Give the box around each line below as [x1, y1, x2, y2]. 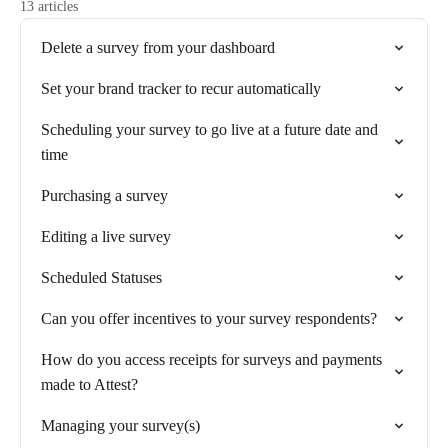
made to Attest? [41, 376, 138, 393]
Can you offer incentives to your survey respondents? [41, 310, 377, 327]
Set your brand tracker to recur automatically [41, 80, 321, 97]
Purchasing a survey [41, 187, 168, 204]
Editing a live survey [41, 228, 171, 245]
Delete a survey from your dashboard [41, 39, 275, 56]
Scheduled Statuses [41, 269, 162, 286]
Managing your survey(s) [41, 417, 200, 434]
